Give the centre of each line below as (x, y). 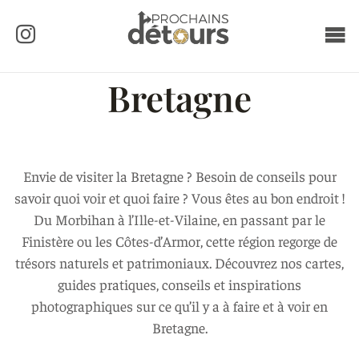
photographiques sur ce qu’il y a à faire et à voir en (179, 306)
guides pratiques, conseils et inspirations (179, 284)
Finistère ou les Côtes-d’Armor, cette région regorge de (179, 241)
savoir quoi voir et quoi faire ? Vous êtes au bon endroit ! (179, 198)
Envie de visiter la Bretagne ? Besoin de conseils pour (179, 176)
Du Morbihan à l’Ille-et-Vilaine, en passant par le (179, 219)
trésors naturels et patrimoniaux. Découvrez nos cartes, (179, 262)
